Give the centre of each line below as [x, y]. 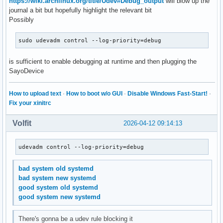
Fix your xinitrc [30, 103]
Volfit [22, 123]
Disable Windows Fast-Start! [167, 93]
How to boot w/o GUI [94, 93]
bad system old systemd [56, 168]
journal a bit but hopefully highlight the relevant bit [80, 10]
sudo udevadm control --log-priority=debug [90, 40]
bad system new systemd [57, 178]
